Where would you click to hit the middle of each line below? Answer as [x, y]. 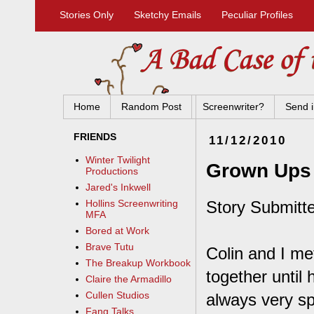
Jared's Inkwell [118, 187]
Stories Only [87, 15]
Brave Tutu [110, 247]
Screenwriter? [233, 107]
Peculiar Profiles [257, 15]
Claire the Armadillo [129, 279]
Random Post [151, 107]
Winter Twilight [118, 160]
